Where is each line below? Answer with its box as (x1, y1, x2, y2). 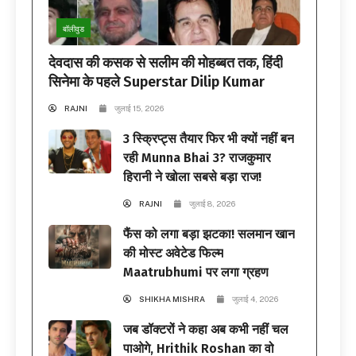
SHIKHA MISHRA (139, 294, 206, 304)
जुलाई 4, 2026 (232, 294, 279, 304)
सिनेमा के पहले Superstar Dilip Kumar (48, 73, 265, 91)
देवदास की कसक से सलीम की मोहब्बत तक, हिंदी (48, 54, 283, 72)
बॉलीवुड (63, 23, 84, 33)
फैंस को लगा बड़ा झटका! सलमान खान (123, 226, 296, 242)
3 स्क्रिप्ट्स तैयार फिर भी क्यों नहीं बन (123, 131, 295, 147)
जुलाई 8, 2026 (189, 199, 236, 209)
